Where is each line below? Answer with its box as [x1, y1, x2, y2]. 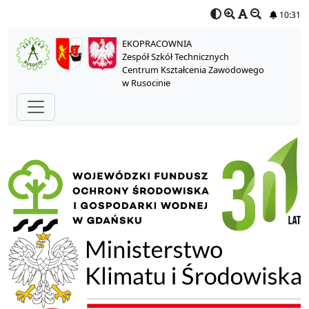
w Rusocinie [121, 77, 170, 89]
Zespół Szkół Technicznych [121, 50, 229, 63]
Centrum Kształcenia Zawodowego [121, 63, 264, 76]
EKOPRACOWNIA [121, 37, 192, 50]
